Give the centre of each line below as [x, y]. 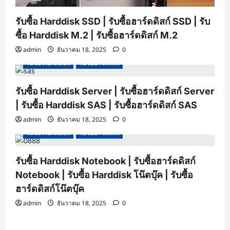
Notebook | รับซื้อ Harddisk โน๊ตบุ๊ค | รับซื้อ [104, 175]
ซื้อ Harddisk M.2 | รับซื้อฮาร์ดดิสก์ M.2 [97, 35]
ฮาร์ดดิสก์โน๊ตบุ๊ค [50, 189]
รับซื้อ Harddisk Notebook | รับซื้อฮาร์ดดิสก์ [106, 161]
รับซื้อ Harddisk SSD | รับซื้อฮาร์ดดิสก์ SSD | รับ [113, 22]
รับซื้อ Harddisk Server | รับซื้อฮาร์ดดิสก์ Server [115, 91]
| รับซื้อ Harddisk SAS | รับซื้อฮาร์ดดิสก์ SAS [106, 105]
